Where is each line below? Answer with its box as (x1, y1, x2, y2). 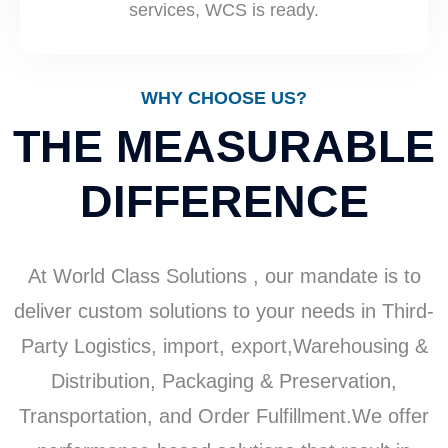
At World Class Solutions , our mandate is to (27, 264, 421, 287)
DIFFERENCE (79, 175, 369, 227)
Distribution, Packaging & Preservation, (51, 369, 397, 392)
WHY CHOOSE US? (141, 87, 307, 108)
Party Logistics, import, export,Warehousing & (20, 334, 428, 357)
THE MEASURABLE (13, 120, 435, 172)
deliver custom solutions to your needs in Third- (14, 299, 434, 322)
